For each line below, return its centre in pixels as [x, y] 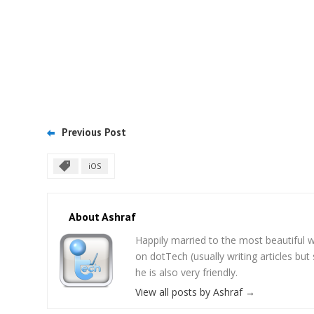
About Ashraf [102, 216]
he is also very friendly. [186, 272]
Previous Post [94, 132]
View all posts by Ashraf [190, 292]
